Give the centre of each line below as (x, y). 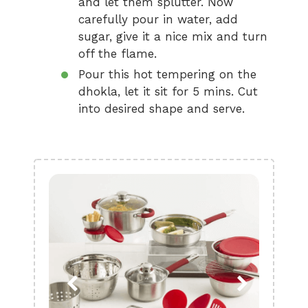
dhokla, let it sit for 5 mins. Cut (168, 91)
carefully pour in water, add (158, 19)
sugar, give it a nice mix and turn (173, 36)
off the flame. (118, 54)
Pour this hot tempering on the (167, 74)
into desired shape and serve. (162, 109)
